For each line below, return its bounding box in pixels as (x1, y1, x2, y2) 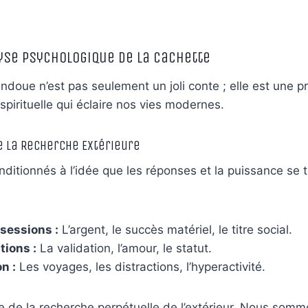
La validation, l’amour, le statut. (36, 241, 212, 256)
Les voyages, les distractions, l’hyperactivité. (16, 260, 265, 274)
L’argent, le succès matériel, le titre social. (58, 223, 292, 237)
